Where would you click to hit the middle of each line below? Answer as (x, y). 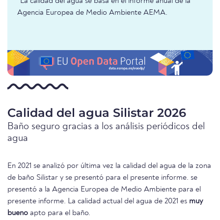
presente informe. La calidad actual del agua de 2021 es (98, 202)
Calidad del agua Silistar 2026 (97, 113)
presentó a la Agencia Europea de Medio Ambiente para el (104, 190)
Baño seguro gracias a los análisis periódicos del (106, 127)
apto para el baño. (59, 213)
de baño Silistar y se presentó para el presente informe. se (102, 178)
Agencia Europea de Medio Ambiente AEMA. (92, 13)
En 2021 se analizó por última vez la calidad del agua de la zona (109, 166)
